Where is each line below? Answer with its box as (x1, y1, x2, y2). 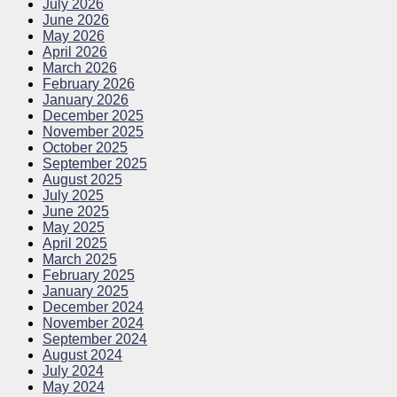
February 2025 (43, 268, 135, 284)
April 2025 (43, 236, 107, 252)
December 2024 (43, 300, 144, 315)
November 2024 (43, 315, 144, 331)
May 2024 (43, 379, 105, 395)
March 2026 (43, 60, 117, 76)
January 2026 (43, 92, 128, 108)
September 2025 (43, 156, 147, 172)
